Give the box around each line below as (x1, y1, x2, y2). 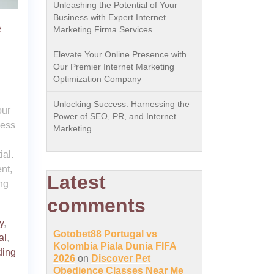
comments (47, 194, 146, 217)
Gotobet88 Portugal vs (53, 229, 157, 239)
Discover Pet (91, 253, 150, 264)
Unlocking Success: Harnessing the (53, 99, 190, 109)
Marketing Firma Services (53, 24, 152, 34)
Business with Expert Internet (53, 12, 166, 22)
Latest (47, 171, 106, 193)
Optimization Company (53, 74, 141, 84)
